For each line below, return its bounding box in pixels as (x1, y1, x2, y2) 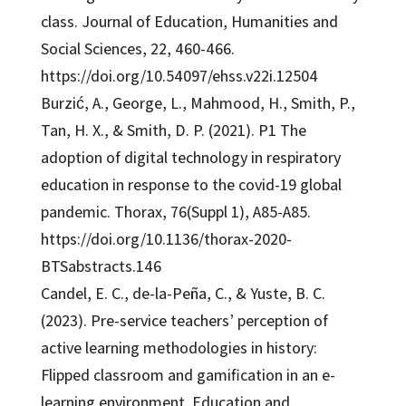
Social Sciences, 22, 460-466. (40, 37, 235, 59)
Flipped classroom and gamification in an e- (40, 363, 335, 385)
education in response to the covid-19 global (40, 173, 342, 195)
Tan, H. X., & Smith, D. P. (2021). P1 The (40, 119, 306, 140)
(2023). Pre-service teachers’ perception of (40, 309, 328, 331)
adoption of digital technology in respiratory (40, 146, 341, 168)
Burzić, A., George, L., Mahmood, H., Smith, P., (40, 92, 355, 113)
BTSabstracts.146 (40, 255, 161, 276)
